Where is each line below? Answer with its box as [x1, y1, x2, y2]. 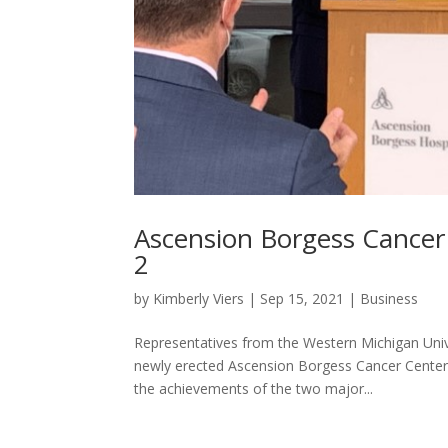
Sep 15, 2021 [260, 288, 345, 308]
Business [360, 288, 419, 308]
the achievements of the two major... [134, 378, 374, 398]
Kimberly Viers [153, 288, 245, 308]
